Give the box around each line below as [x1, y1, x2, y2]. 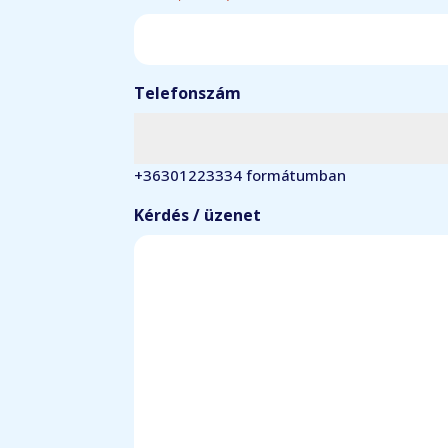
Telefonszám [134, 82, 242, 105]
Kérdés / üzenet [134, 204, 262, 227]
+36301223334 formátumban [134, 165, 347, 186]
